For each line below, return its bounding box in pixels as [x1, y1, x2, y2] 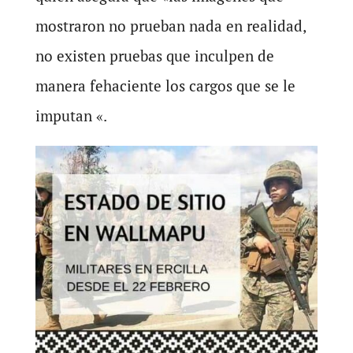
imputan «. [35, 106, 107, 125]
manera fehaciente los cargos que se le [35, 76, 295, 95]
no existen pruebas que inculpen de [35, 46, 274, 65]
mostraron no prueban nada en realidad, [35, 16, 306, 35]
